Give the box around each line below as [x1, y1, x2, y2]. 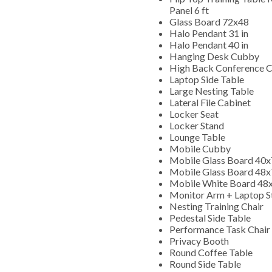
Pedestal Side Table [169, 211, 253, 223]
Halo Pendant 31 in [169, 27, 248, 39]
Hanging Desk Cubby [169, 50, 259, 62]
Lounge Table [169, 131, 227, 143]
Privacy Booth [169, 234, 231, 246]
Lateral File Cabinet [169, 96, 253, 108]
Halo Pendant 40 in [169, 38, 248, 50]
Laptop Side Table [169, 73, 246, 85]
